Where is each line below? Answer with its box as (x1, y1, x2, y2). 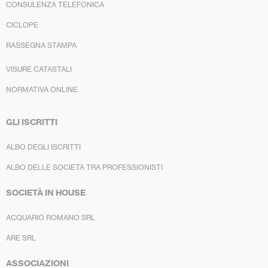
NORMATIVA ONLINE (6, 85, 78, 95)
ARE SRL (6, 233, 36, 243)
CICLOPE (6, 20, 38, 30)
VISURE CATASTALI (6, 65, 72, 74)
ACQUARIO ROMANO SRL (6, 213, 95, 223)
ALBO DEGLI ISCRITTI (6, 142, 81, 152)
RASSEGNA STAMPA (6, 41, 77, 50)
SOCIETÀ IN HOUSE (6, 187, 86, 199)
